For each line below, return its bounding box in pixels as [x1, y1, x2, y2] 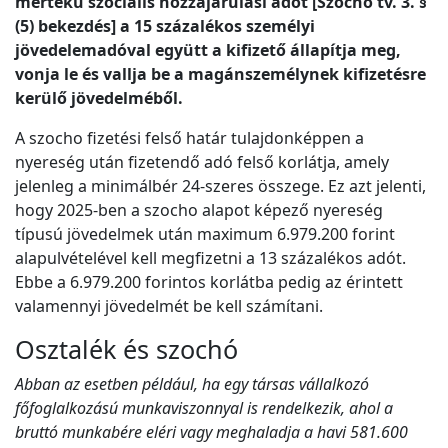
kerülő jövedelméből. [15, 87, 187, 110]
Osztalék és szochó [15, 332, 238, 367]
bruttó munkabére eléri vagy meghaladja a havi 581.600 [15, 421, 408, 444]
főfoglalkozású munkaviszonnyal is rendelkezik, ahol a [15, 397, 393, 420]
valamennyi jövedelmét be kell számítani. [15, 295, 327, 318]
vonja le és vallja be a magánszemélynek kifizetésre [15, 63, 426, 86]
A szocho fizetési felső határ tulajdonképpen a [15, 127, 364, 150]
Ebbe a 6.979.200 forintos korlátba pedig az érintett [15, 271, 403, 294]
